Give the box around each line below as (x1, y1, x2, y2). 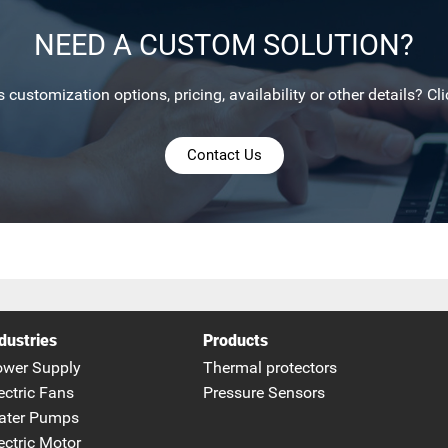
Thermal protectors (202, 359, 337, 378)
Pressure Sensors (202, 384, 325, 403)
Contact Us (186, 146, 262, 165)
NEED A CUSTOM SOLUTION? (34, 27, 414, 62)
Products (202, 332, 268, 351)
